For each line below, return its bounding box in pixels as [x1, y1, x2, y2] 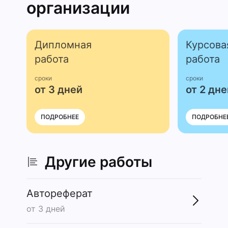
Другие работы [45, 153, 152, 171]
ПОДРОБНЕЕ [41, 113, 79, 121]
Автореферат [26, 187, 93, 200]
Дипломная [35, 39, 92, 51]
